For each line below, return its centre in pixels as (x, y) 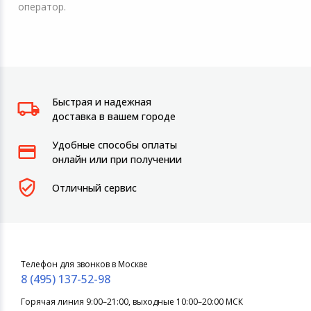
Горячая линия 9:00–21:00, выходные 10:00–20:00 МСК (132, 301)
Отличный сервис (94, 187)
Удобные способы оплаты (115, 144)
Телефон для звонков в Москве (84, 264)
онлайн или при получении (117, 159)
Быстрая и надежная (102, 101)
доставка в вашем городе (114, 116)
